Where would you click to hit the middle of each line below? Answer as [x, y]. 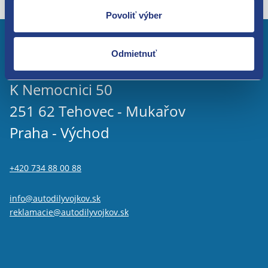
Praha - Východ [60, 133]
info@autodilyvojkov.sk [55, 198]
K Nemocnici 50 [61, 89]
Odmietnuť [134, 53]
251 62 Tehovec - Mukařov [98, 111]
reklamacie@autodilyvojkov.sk [69, 212]
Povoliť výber [134, 15]
